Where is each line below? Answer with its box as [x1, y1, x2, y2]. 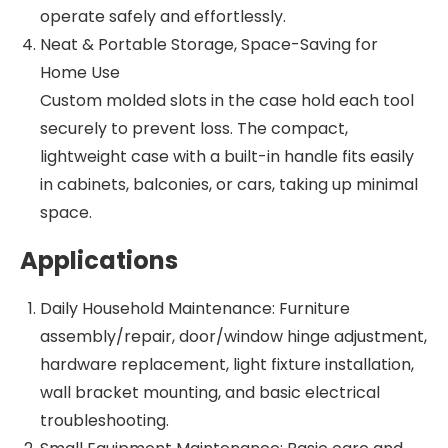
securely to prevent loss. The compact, [40, 116, 348, 140]
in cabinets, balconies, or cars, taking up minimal [40, 172, 418, 196]
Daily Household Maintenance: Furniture [40, 296, 350, 320]
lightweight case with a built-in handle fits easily [40, 144, 414, 168]
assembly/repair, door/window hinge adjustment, [40, 324, 427, 348]
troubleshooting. [40, 408, 169, 432]
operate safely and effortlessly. [40, 4, 286, 28]
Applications [20, 243, 178, 277]
